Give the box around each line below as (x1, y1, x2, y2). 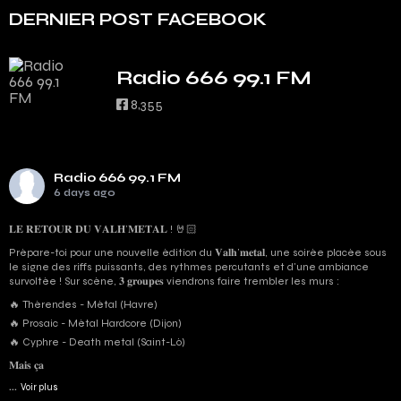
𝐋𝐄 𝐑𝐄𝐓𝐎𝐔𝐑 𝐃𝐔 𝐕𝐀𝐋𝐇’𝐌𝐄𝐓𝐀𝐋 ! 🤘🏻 (9, 223, 197, 236)
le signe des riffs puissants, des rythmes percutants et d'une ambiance (9, 260, 369, 274)
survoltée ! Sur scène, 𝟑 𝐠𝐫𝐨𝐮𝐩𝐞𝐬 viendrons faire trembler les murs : (9, 275, 339, 288)
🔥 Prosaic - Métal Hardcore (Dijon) (9, 317, 182, 330)
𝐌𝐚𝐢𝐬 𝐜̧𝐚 (9, 359, 44, 372)
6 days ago (54, 187, 115, 200)
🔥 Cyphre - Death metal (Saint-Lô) (9, 336, 185, 349)
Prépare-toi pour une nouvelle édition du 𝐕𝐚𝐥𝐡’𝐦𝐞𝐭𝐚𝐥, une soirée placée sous (9, 246, 387, 260)
